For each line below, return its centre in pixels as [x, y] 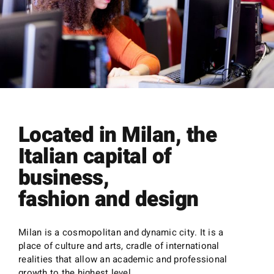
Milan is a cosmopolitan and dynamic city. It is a [121, 232]
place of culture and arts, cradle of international [119, 246]
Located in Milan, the [117, 135]
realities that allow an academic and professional [123, 259]
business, [64, 178]
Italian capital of [95, 156]
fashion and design [109, 199]
